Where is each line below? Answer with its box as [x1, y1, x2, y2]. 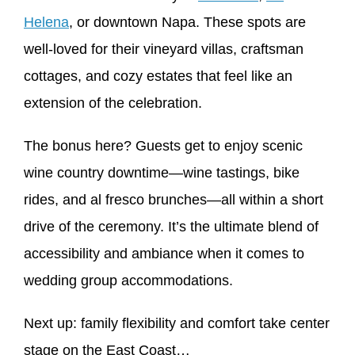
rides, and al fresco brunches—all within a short [24, 192, 323, 208]
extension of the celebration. [24, 95, 202, 112]
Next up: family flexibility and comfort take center [24, 315, 330, 332]
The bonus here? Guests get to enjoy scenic [24, 138, 303, 155]
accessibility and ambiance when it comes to [24, 246, 304, 262]
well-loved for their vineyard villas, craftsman [24, 41, 303, 58]
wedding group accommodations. [24, 273, 233, 289]
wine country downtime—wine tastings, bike [24, 165, 300, 181]
